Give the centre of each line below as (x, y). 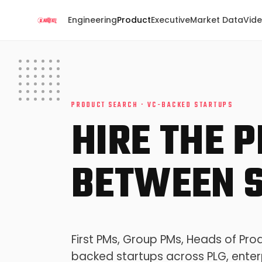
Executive (170, 20)
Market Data (217, 20)
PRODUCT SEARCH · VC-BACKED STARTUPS (152, 105)
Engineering (92, 20)
